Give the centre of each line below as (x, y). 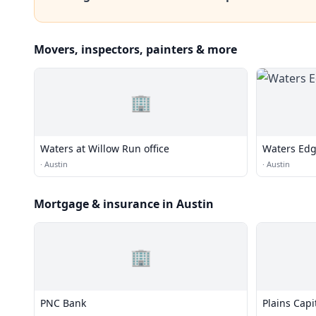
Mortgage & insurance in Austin (124, 204)
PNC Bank (63, 303)
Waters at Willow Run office (105, 148)
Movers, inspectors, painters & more (135, 49)
